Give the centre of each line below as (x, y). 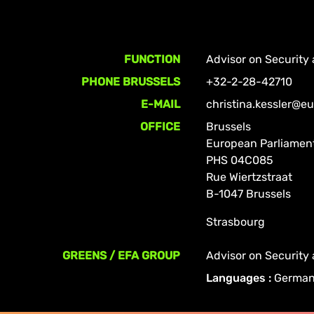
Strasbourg (236, 222)
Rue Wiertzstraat (250, 177)
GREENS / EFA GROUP (122, 255)
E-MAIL (161, 104)
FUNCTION (152, 59)
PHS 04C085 (240, 160)
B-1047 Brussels (249, 194)
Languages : (240, 278)
